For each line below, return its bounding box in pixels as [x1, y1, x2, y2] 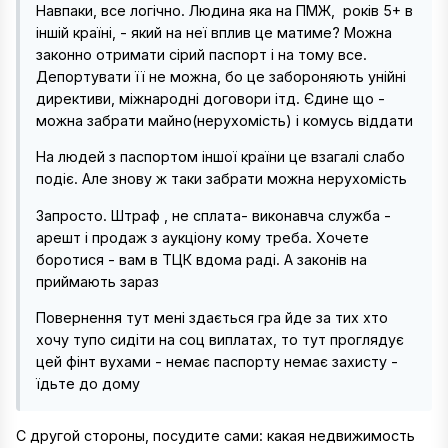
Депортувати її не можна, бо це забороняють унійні [36, 68, 406, 86]
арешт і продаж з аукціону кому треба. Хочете [36, 228, 369, 246]
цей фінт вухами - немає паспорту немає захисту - [36, 353, 398, 371]
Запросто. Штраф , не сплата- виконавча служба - [36, 206, 391, 224]
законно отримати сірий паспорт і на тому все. [36, 46, 367, 64]
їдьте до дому [36, 375, 144, 393]
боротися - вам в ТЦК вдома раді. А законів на [36, 250, 367, 268]
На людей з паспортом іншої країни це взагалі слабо [36, 148, 405, 166]
